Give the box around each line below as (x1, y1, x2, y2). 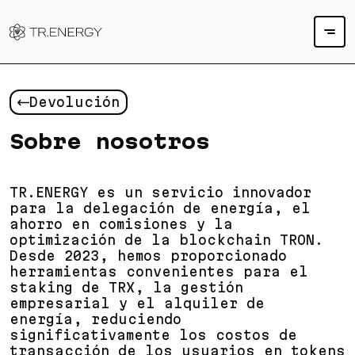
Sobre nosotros (10, 130, 210, 153)
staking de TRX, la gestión (10, 280, 243, 295)
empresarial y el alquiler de (10, 296, 265, 311)
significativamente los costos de (10, 327, 297, 342)
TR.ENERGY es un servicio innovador (10, 185, 311, 200)
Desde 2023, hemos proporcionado (10, 248, 287, 263)
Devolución (29, 94, 120, 109)
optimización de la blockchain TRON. (10, 232, 323, 247)
